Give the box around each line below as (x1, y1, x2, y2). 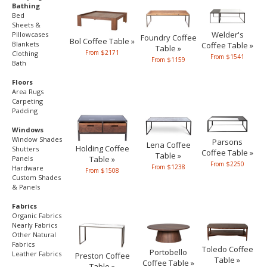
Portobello (150, 247, 187, 258)
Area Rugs (12, 87, 44, 96)
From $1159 (151, 55, 185, 64)
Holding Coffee (75, 142, 129, 154)
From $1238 (151, 163, 185, 172)
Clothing (12, 49, 38, 58)
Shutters (12, 144, 39, 153)
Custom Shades (12, 173, 61, 182)
